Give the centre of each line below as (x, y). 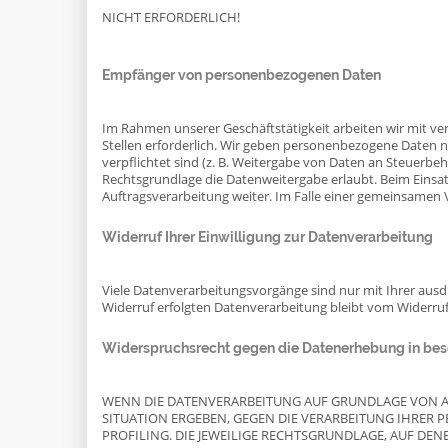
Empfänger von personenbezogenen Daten (241, 75)
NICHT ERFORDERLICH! (171, 17)
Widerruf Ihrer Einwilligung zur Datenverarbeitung (267, 237)
